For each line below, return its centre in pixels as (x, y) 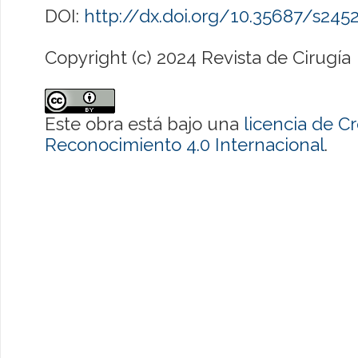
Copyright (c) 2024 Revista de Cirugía (198, 58)
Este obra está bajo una (144, 124)
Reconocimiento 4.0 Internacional (185, 145)
